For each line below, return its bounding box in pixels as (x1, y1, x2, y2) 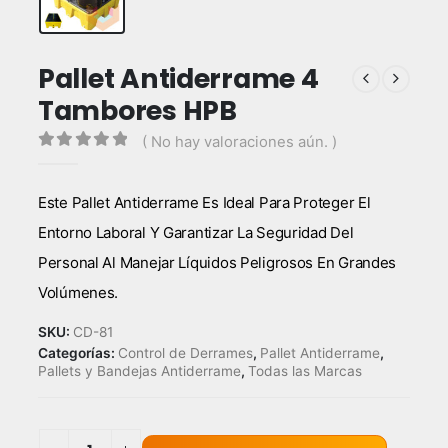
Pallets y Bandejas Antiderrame (37, 363, 241, 380)
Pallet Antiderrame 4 (37, 59, 319, 97)
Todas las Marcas (247, 363, 362, 380)
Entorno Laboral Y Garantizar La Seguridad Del (37, 223, 354, 243)
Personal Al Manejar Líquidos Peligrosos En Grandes (37, 253, 397, 273)
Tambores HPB (37, 91, 237, 129)
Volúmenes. (37, 283, 119, 303)
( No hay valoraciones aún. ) (141, 132, 337, 151)
